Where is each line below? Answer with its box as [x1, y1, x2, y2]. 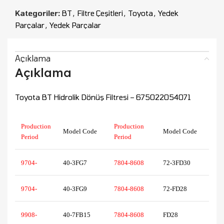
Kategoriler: [15, 8, 60, 18]
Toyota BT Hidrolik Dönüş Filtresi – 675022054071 [15, 92, 191, 102]
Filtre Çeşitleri [77, 8, 123, 18]
